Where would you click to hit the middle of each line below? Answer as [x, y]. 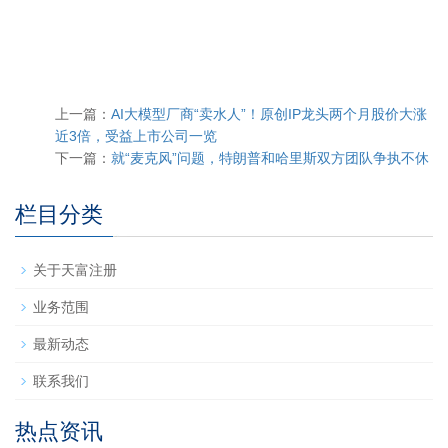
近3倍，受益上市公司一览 [136, 136]
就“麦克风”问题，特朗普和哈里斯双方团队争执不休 [270, 158]
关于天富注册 [75, 270]
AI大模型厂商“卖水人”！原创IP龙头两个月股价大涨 [269, 114]
